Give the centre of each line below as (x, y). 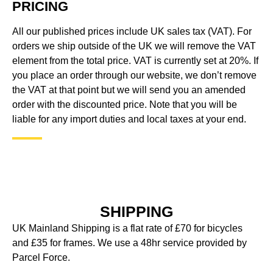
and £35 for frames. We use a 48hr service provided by (129, 243)
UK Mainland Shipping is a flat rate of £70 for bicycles (127, 228)
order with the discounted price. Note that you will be (125, 105)
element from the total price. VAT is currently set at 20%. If (135, 61)
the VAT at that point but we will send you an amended (129, 90)
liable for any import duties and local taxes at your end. (129, 119)
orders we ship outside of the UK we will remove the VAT (134, 46)
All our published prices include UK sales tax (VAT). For (132, 32)
